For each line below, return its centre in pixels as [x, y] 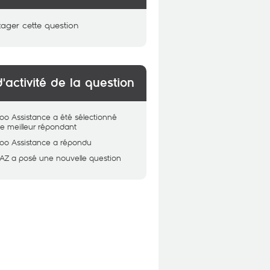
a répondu [73, 142]
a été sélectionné [85, 117]
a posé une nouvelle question [67, 158]
